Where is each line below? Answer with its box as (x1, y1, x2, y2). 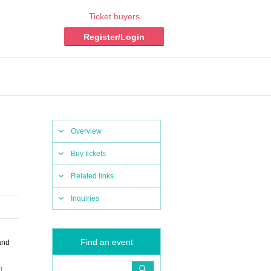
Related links (71, 172, 114, 180)
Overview (71, 127, 102, 135)
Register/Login (83, 32, 145, 42)
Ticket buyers (88, 11, 140, 21)
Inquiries (71, 194, 99, 203)
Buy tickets (71, 149, 106, 158)
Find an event (80, 237, 133, 247)
